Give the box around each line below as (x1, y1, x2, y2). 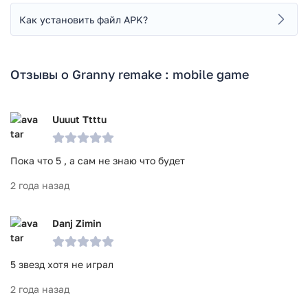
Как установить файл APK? (19, 13, 148, 25)
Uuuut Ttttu (52, 113, 107, 126)
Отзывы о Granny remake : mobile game (10, 67, 249, 82)
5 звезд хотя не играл (10, 258, 113, 271)
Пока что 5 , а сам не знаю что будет (10, 155, 185, 167)
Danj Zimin (52, 217, 101, 230)
